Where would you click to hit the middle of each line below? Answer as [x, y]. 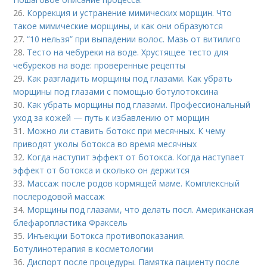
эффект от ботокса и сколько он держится [102, 170]
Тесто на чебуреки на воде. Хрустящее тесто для [128, 52]
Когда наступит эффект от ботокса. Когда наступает [136, 157]
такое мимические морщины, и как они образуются [118, 26]
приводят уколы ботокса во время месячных [105, 144]
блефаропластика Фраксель [71, 222]
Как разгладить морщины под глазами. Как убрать [130, 78]
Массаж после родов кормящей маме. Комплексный [133, 183]
